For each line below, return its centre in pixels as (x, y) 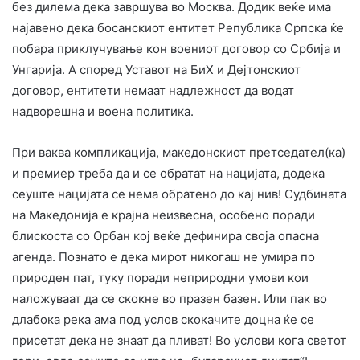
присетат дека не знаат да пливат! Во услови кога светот (179, 340)
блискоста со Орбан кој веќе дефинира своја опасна (166, 235)
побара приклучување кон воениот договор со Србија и (176, 48)
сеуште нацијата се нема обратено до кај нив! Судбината (179, 194)
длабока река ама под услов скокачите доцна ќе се (163, 319)
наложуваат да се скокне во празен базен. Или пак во (170, 298)
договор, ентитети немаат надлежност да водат (153, 90)
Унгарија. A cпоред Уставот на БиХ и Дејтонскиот (156, 69)
